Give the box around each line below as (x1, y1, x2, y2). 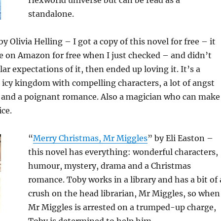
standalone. (28, 9, 74, 19)
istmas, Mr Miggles (72, 133, 147, 144)
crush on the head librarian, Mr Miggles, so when (28, 188, 220, 199)
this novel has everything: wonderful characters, (28, 147, 218, 157)
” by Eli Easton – (147, 133, 213, 144)
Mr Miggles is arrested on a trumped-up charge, (28, 202, 216, 213)
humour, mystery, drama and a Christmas (28, 161, 191, 171)
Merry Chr (33, 133, 73, 144)
